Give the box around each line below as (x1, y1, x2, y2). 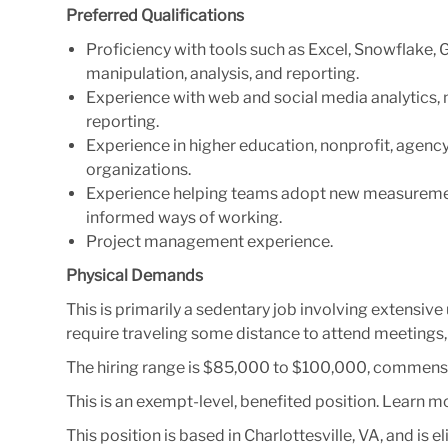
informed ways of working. (86, 207, 282, 227)
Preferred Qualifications (66, 5, 244, 25)
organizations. (86, 159, 191, 179)
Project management (86, 231, 247, 251)
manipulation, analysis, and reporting (86, 63, 356, 83)
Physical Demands (66, 265, 203, 285)
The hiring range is (66, 357, 203, 377)
